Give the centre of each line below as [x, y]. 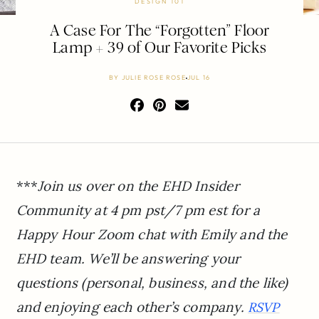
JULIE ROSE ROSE [153, 78]
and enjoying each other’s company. [132, 307]
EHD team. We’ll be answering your [128, 258]
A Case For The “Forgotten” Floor [159, 31]
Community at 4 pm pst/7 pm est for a [138, 210]
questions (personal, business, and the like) [152, 282]
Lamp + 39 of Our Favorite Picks [159, 48]
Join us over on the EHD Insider [138, 185]
